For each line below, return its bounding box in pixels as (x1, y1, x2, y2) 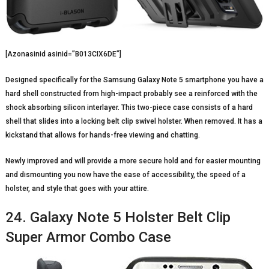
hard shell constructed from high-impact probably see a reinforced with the (5, 89, 258, 98)
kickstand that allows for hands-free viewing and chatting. (5, 130, 200, 139)
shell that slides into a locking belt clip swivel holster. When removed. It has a (5, 116, 262, 125)
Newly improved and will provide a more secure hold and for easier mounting (5, 156, 261, 165)
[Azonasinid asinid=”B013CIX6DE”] (5, 49, 121, 58)
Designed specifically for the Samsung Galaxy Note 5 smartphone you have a (5, 75, 264, 84)
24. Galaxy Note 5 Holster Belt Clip (5, 208, 231, 226)
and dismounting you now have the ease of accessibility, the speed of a (5, 170, 246, 179)
